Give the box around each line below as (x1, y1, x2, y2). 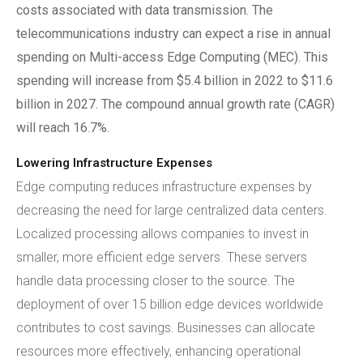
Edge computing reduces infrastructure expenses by (16, 179, 312, 194)
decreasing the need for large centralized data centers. (16, 203, 327, 218)
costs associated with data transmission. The (16, 2, 273, 18)
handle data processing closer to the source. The (16, 273, 295, 288)
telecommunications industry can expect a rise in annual (16, 26, 331, 41)
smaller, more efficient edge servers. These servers (16, 250, 307, 265)
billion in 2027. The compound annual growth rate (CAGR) (16, 96, 335, 112)
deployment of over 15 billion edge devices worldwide (16, 297, 323, 312)
